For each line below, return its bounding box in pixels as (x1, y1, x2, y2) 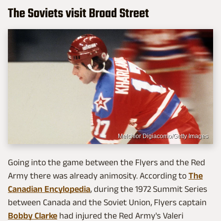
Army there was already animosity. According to (8, 171, 188, 181)
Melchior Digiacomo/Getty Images (118, 133, 208, 140)
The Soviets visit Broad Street (8, 3, 149, 24)
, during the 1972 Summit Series (90, 184, 207, 194)
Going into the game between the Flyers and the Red (8, 157, 205, 168)
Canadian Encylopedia (8, 184, 90, 194)
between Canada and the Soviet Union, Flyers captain (8, 197, 207, 208)
